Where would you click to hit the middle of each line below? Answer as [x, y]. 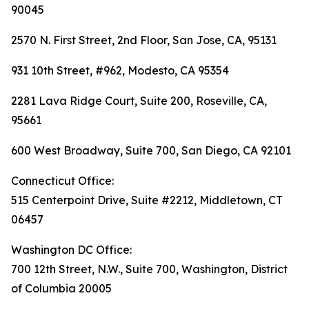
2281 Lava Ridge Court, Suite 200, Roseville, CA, [139, 101]
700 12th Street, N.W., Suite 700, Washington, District [149, 269]
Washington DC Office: [71, 250]
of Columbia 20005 [61, 289]
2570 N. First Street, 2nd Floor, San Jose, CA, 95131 [144, 40]
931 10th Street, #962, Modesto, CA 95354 [120, 71]
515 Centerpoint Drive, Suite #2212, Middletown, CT [147, 200]
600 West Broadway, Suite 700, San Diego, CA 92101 [151, 151]
